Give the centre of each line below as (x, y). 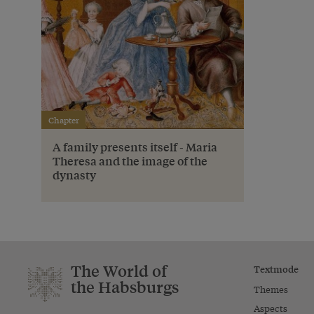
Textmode (276, 268)
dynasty (74, 175)
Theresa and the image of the (130, 161)
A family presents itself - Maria (135, 146)
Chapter (63, 120)
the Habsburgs (125, 287)
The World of (119, 271)
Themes (271, 289)
